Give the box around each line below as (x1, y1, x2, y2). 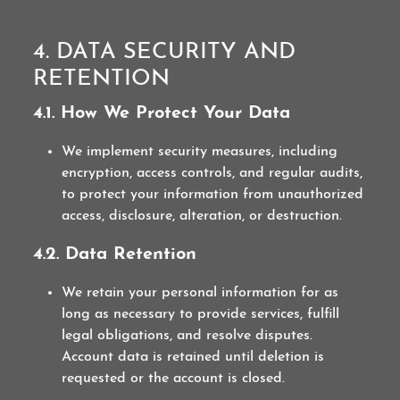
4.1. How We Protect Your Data (33, 104, 291, 122)
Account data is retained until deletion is (62, 350, 325, 364)
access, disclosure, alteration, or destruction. (62, 209, 343, 223)
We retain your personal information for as (62, 286, 339, 300)
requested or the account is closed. (62, 371, 286, 386)
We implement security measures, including (62, 145, 338, 159)
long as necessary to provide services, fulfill (62, 307, 340, 321)
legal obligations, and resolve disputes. (62, 329, 313, 343)
